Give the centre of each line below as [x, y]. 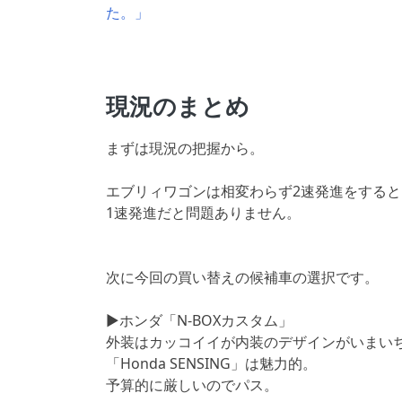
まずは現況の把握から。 [185, 148]
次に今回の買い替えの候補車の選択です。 [242, 277]
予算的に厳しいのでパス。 [192, 385]
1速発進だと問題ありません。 [203, 212]
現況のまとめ [178, 105]
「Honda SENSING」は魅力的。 [211, 363]
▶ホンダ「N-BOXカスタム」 [199, 320]
